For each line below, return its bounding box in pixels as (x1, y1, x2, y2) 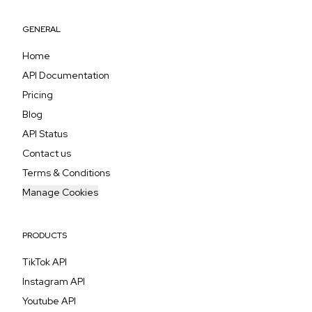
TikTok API (22, 256, 67, 268)
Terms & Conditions (22, 166, 110, 179)
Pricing (22, 88, 53, 101)
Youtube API (22, 295, 76, 307)
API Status (22, 127, 68, 140)
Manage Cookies (22, 186, 98, 198)
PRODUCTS (22, 230, 67, 241)
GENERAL (22, 24, 61, 35)
